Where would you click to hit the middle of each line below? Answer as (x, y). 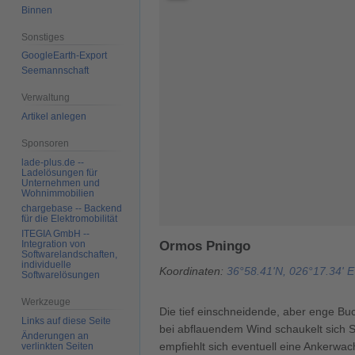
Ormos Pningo (205, 246)
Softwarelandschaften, (70, 254)
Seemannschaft (55, 71)
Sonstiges (43, 37)
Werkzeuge (46, 302)
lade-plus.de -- (53, 162)
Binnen (37, 10)
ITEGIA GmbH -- (56, 233)
